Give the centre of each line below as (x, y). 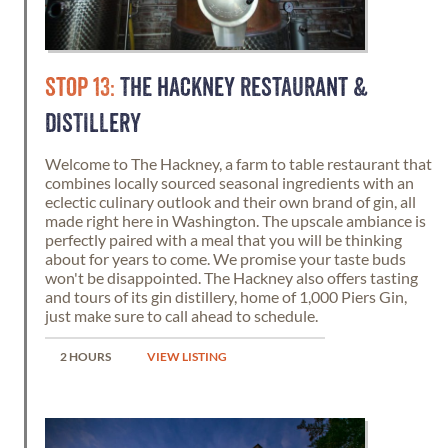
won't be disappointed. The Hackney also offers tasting (231, 277)
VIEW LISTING (187, 356)
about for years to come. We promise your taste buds (225, 258)
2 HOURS (85, 356)
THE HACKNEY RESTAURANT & (241, 88)
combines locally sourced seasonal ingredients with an (229, 182)
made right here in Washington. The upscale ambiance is (235, 220)
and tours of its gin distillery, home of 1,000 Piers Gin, (226, 296)
